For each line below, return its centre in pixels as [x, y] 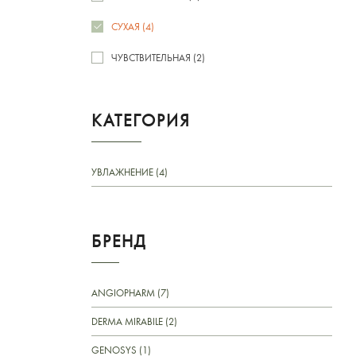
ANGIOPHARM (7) [130, 292]
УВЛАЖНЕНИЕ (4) [130, 172]
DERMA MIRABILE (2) [134, 321]
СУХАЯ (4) [133, 26]
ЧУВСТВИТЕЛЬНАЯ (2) [158, 57]
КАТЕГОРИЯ [141, 120]
